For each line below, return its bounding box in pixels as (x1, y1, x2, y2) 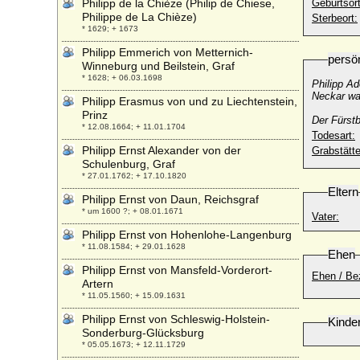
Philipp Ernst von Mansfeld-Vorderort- (82, 264, 272, 276)
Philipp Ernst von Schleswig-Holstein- (82, 313, 270, 325)
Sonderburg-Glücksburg (82, 326, 204, 339)
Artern (82, 277, 113, 290)
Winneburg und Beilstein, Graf (82, 59, 235, 72)
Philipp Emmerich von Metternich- (82, 46, 253, 59)
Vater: (312, 211, 339, 223)
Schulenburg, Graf (82, 157, 175, 170)
